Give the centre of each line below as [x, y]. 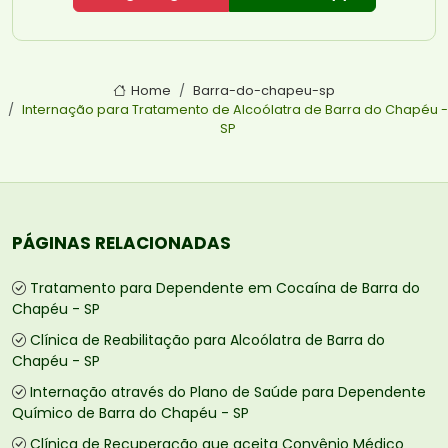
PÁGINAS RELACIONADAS [121, 243]
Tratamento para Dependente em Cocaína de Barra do [225, 288]
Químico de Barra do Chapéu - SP [130, 413]
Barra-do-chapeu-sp [263, 91]
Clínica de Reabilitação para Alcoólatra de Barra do [207, 340]
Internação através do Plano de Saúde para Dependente [228, 392]
